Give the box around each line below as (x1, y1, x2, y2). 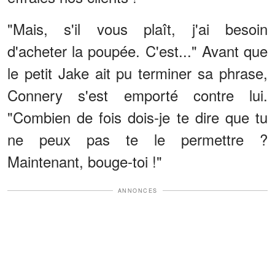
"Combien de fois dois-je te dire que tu (7, 106, 268, 128)
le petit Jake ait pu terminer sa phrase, (7, 61, 268, 83)
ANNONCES (117, 186, 158, 195)
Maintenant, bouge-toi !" (7, 150, 162, 172)
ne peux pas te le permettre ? (7, 128, 268, 150)
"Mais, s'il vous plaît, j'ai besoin (7, 17, 268, 39)
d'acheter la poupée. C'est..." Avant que (7, 39, 268, 61)
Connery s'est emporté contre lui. (7, 83, 268, 106)
